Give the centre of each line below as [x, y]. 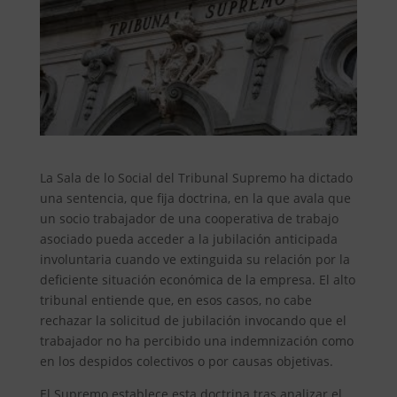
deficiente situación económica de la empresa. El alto [197, 279]
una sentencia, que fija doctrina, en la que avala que [195, 198]
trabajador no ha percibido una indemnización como [196, 340]
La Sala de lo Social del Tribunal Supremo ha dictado [196, 177]
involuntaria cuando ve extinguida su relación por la [195, 259]
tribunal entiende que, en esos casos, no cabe [175, 300]
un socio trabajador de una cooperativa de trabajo [189, 218]
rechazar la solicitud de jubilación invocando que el [193, 320]
